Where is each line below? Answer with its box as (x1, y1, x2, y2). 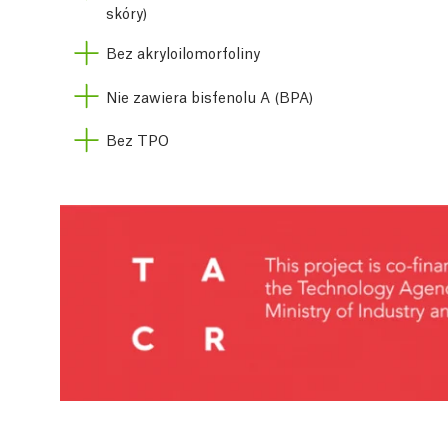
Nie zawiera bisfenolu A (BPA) (106, 85, 313, 106)
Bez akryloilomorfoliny (106, 42, 260, 63)
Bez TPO (106, 128, 169, 149)
